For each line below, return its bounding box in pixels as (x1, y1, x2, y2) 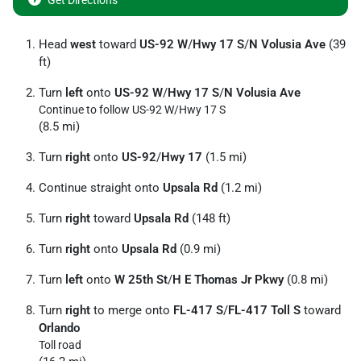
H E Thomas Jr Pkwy (172, 272, 284, 287)
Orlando (39, 321, 80, 335)
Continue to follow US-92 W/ (39, 103, 179, 116)
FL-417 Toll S (228, 303, 301, 317)
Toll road (39, 338, 81, 351)
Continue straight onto (39, 180, 163, 195)
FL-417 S (173, 303, 223, 317)
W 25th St (114, 272, 168, 287)
